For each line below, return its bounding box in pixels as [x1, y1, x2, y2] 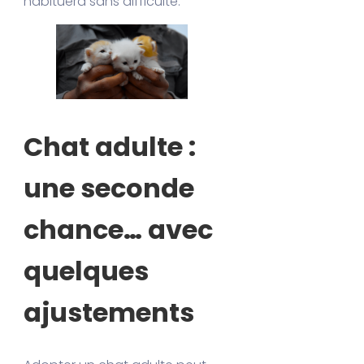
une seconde [24, 170, 195, 207]
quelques [24, 253, 149, 290]
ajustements [24, 294, 195, 331]
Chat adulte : [24, 128, 197, 166]
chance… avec [24, 211, 214, 249]
